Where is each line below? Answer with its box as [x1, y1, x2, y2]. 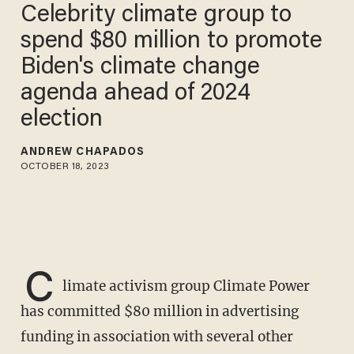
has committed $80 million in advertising [20, 303, 299, 321]
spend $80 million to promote [20, 29, 322, 54]
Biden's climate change [20, 55, 260, 80]
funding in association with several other [20, 328, 293, 346]
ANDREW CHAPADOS [20, 146, 145, 158]
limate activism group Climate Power [62, 277, 310, 296]
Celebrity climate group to [20, 3, 292, 28]
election [20, 107, 103, 132]
